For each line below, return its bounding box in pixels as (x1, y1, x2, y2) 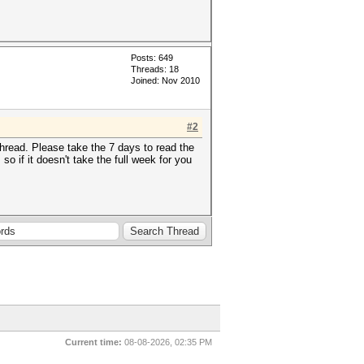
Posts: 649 (131, 53, 173, 63)
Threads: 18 (131, 64, 179, 74)
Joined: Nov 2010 (131, 76, 200, 85)
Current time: (65, 337, 122, 347)
